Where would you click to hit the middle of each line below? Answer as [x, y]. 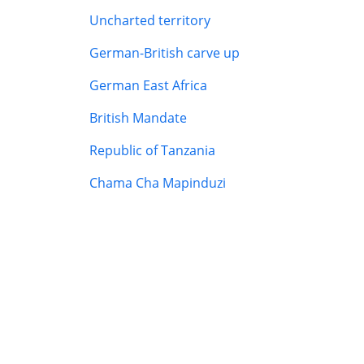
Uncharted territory [149, 21]
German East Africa [148, 86]
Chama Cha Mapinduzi [157, 183]
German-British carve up [164, 53]
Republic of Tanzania [152, 151]
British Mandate [138, 118]
